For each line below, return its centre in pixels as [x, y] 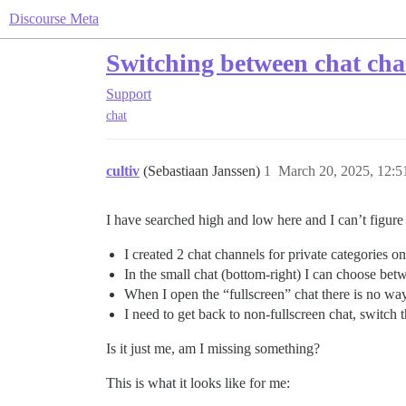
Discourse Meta [54, 19]
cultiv [123, 171]
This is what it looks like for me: [198, 383]
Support [129, 94]
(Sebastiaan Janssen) [203, 171]
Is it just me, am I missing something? [213, 349]
